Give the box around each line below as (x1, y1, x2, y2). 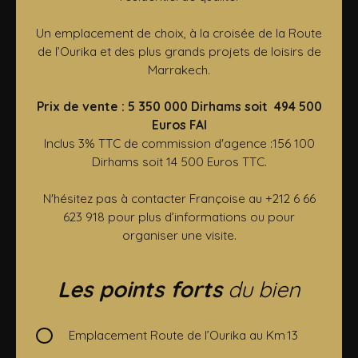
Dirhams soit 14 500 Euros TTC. (91, 153, 267, 170)
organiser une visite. (121, 227, 237, 244)
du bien (222, 276, 300, 304)
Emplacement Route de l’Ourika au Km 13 (68, 327, 298, 344)
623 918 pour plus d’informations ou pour (63, 209, 295, 225)
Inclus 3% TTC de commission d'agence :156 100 (43, 135, 315, 152)
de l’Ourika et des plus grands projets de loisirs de (37, 43, 321, 60)
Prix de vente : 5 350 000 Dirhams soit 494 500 (36, 98, 322, 115)
